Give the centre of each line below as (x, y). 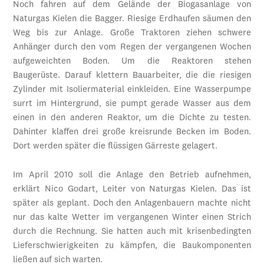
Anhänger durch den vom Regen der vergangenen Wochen (132, 48)
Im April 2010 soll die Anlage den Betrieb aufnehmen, (132, 176)
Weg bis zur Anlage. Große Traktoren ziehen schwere (132, 34)
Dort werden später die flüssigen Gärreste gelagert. (115, 147)
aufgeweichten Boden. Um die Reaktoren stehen (132, 62)
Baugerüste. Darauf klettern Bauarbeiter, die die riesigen (132, 76)
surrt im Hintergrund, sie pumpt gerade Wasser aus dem (132, 104)
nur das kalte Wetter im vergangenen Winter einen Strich (132, 218)
